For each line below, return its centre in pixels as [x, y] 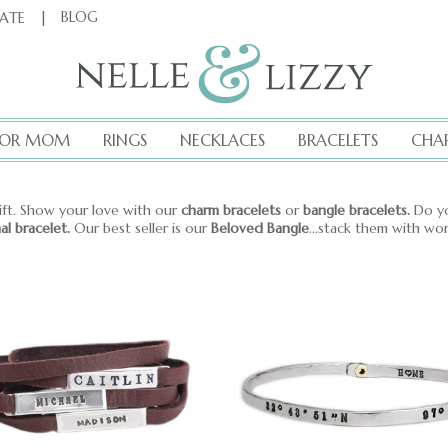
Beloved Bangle [260, 228]
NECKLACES [222, 140]
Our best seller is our [142, 228]
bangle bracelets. [356, 210]
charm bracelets [233, 210]
